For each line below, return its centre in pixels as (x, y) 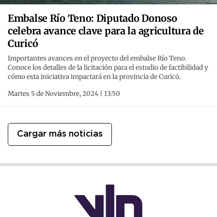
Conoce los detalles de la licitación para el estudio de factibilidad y (108, 68)
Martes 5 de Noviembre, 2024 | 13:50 (64, 94)
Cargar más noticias (60, 134)
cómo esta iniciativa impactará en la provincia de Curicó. (94, 77)
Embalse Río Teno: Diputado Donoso (93, 18)
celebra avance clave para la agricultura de (106, 31)
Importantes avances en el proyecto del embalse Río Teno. (97, 59)
